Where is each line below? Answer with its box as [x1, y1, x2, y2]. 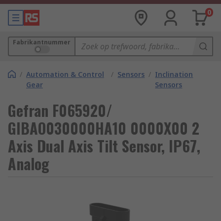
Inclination [155, 70, 193, 79]
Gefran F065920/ [8, 99, 112, 121]
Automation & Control [26, 70, 104, 79]
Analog [8, 152, 49, 175]
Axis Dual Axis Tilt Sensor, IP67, [8, 135, 200, 157]
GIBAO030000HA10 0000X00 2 [8, 117, 199, 139]
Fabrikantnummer [13, 38, 71, 46]
